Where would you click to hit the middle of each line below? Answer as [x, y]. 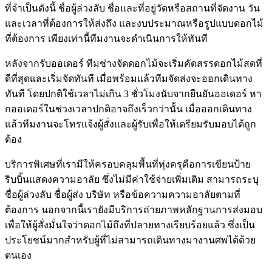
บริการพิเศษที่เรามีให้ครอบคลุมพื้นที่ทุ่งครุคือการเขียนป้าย [128, 165]
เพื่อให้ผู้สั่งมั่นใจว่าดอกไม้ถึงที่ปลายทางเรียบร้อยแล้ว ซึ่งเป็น [130, 225]
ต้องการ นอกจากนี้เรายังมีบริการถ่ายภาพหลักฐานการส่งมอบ [134, 210]
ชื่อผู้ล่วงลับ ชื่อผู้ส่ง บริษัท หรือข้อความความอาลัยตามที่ [123, 195]
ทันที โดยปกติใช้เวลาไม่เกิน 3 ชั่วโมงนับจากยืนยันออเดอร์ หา [133, 94]
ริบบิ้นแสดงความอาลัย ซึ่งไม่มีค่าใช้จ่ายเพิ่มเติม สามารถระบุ [132, 180]
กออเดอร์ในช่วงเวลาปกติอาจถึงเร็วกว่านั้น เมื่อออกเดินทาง [128, 109]
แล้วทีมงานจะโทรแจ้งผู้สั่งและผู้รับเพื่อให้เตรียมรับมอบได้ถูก [131, 124]
